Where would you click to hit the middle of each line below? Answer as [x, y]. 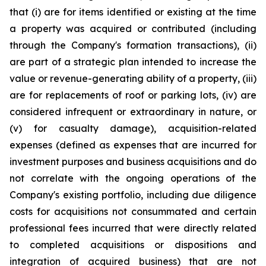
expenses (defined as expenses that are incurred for [133, 145]
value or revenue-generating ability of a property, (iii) [133, 78]
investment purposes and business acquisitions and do [133, 161]
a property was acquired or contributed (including [133, 28]
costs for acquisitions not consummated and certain [133, 211]
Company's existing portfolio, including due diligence [133, 195]
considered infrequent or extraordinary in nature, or [133, 112]
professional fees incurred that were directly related [133, 228]
